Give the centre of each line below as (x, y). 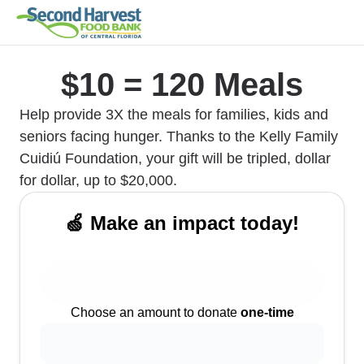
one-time (267, 312)
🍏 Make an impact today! (182, 223)
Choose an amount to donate (155, 312)
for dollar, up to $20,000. (98, 180)
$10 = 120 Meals (182, 84)
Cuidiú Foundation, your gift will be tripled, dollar (175, 158)
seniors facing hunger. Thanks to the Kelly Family (179, 136)
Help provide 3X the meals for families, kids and (174, 115)
